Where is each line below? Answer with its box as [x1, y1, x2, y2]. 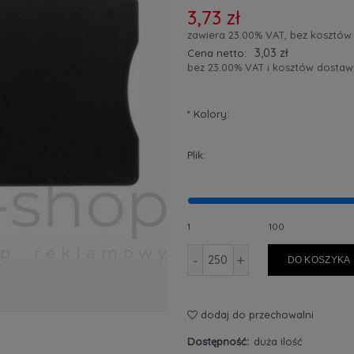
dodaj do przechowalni [200, 307, 314, 321]
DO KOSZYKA [287, 254, 351, 265]
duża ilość [254, 334, 303, 348]
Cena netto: [186, 47, 247, 59]
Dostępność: [186, 334, 249, 348]
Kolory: [190, 107, 229, 120]
